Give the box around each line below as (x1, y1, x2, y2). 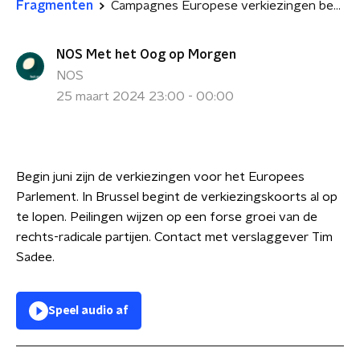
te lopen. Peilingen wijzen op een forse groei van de (16, 211, 317, 223)
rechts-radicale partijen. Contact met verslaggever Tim (16, 231, 333, 243)
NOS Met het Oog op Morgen (56, 48, 236, 61)
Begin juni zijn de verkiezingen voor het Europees (16, 170, 305, 183)
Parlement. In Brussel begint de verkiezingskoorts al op (16, 190, 337, 203)
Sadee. (16, 251, 55, 264)
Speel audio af (48, 305, 129, 317)
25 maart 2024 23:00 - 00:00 (56, 90, 234, 103)
